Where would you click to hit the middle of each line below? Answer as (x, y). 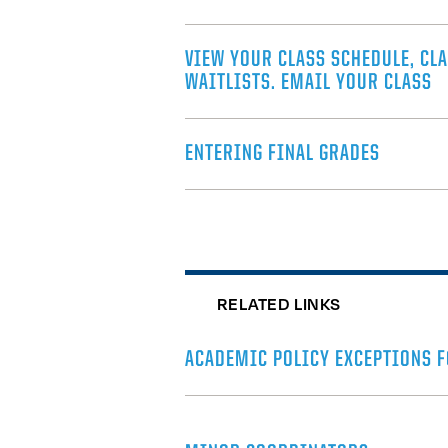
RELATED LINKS (278, 303)
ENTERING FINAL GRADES (282, 155)
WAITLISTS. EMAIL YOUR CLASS (308, 84)
